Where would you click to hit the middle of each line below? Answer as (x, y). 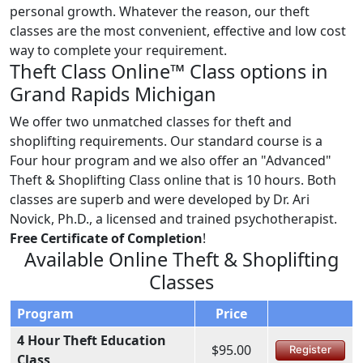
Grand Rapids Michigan (113, 94)
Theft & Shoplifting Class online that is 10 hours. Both (173, 179)
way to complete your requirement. (118, 50)
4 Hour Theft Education (92, 340)
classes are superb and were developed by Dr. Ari (160, 199)
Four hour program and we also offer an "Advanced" (171, 160)
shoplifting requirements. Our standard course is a (166, 141)
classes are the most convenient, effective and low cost (178, 30)
